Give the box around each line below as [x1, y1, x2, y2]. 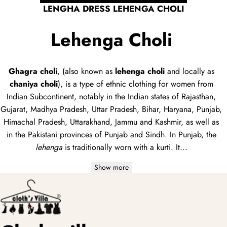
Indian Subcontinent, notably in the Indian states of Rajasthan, [7, 90, 216, 102]
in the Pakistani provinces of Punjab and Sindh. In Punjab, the [6, 128, 216, 140]
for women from [156, 78, 213, 90]
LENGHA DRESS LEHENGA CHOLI [43, 3, 184, 15]
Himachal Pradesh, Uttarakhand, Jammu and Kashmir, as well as [4, 116, 219, 128]
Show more [94, 162, 129, 172]
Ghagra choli [8, 65, 57, 77]
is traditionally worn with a [62, 141, 157, 153]
